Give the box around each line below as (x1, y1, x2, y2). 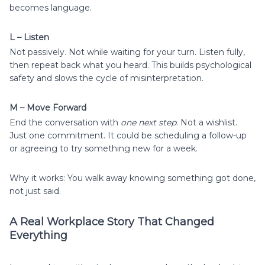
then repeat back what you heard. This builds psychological (9, 59, 251, 70)
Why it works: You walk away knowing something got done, (9, 172, 256, 183)
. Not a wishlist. (176, 117, 237, 128)
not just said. (9, 185, 61, 196)
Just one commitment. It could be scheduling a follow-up (9, 130, 247, 141)
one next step (121, 117, 176, 128)
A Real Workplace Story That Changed (9, 215, 214, 228)
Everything (9, 228, 67, 242)
